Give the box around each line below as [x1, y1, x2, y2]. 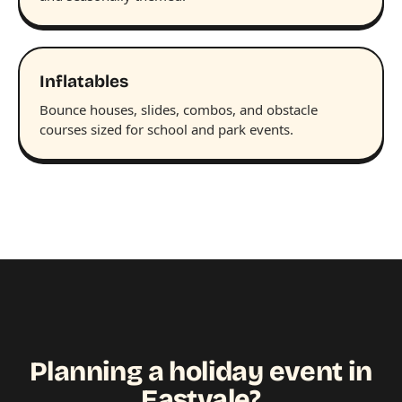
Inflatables [39, 70, 128, 92]
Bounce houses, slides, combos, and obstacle [39, 100, 318, 118]
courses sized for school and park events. [39, 119, 293, 138]
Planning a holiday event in [30, 354, 372, 388]
